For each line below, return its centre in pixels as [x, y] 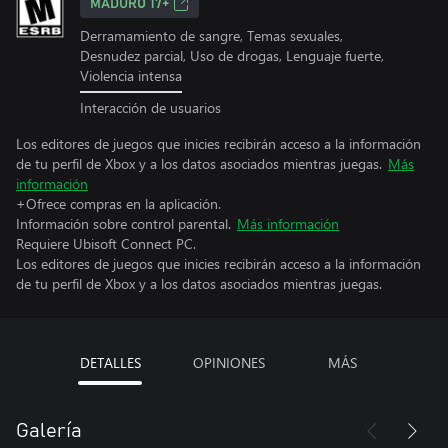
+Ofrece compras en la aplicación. [118, 203]
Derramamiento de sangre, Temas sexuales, [211, 35]
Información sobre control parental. [123, 223]
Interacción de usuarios [150, 107]
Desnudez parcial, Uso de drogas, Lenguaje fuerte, [232, 55]
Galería [49, 430]
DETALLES [110, 362]
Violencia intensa [131, 75]
